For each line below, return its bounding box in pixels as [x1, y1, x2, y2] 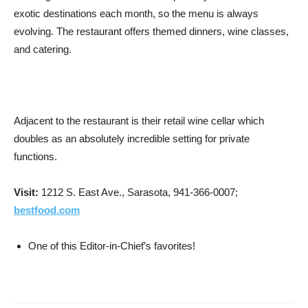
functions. [14, 151, 57, 162]
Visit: [14, 186, 38, 198]
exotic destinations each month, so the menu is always [14, 8, 258, 19]
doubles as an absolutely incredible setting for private [14, 133, 250, 144]
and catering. [14, 43, 71, 55]
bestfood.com [14, 204, 80, 216]
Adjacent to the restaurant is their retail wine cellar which [14, 115, 264, 126]
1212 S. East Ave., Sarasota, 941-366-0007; [38, 186, 238, 198]
